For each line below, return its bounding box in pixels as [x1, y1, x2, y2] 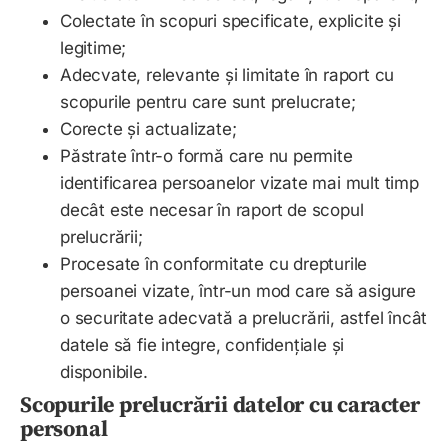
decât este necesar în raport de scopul [60, 200, 364, 221]
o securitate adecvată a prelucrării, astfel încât [60, 308, 428, 329]
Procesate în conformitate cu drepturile [60, 254, 368, 275]
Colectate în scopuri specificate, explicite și [60, 11, 401, 32]
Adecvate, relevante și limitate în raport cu [60, 65, 395, 86]
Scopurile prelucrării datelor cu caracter [20, 392, 420, 420]
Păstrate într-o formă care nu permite [60, 146, 353, 167]
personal [20, 416, 113, 444]
